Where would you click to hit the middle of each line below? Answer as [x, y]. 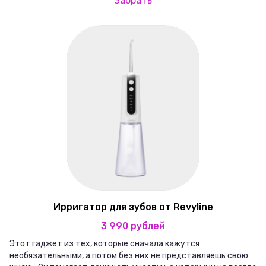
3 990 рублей [133, 226]
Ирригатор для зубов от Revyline [133, 207]
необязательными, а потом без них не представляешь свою [129, 256]
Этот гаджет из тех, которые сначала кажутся [104, 244]
